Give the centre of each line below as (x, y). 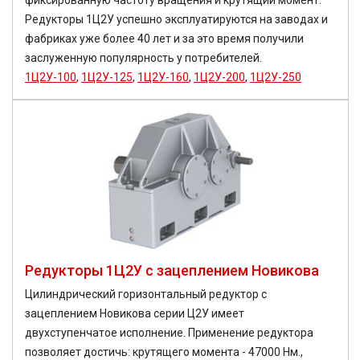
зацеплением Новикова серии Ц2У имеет (135, 313)
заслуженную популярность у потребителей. (143, 58)
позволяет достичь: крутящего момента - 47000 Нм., (164, 352)
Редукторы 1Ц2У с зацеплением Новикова (172, 270)
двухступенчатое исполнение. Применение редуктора (169, 333)
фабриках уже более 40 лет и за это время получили (164, 39)
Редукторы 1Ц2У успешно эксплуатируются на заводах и (176, 19)
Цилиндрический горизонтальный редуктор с (146, 294)
